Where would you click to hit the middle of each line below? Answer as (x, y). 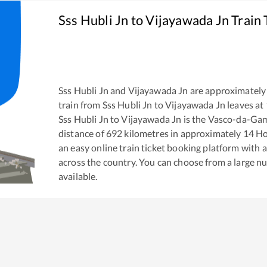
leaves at (245, 104)
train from (80, 104)
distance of (81, 133)
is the (194, 119)
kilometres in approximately (183, 133)
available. (78, 176)
